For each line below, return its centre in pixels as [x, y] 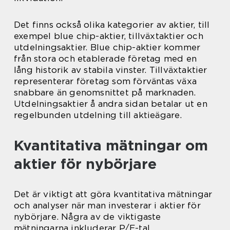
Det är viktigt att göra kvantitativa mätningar [113, 194]
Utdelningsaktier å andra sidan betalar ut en [111, 103]
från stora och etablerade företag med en [106, 58]
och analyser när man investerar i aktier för [107, 205]
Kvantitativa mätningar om [111, 145]
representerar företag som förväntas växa [106, 81]
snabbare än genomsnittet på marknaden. [105, 92]
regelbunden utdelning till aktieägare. [98, 115]
